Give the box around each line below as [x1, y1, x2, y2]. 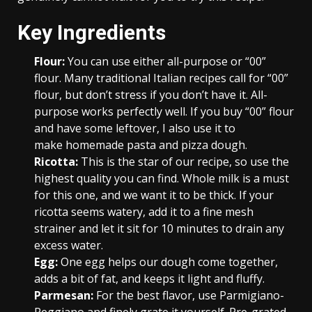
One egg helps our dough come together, [58, 254, 278, 270]
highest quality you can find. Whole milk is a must [34, 171, 289, 186]
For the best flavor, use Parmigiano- [93, 288, 284, 303]
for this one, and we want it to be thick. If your [34, 187, 274, 203]
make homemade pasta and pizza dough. [34, 137, 247, 153]
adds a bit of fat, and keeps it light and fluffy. [34, 271, 265, 286]
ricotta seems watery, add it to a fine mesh [34, 204, 253, 219]
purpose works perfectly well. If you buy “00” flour [34, 104, 294, 119]
